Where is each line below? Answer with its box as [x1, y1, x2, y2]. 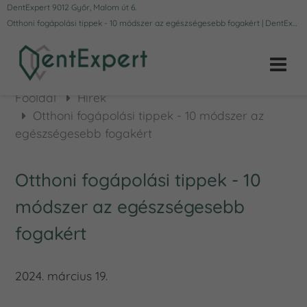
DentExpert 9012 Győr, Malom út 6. [7, 2, 136, 12]
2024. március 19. [15, 269, 108, 283]
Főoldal [15, 90, 57, 105]
